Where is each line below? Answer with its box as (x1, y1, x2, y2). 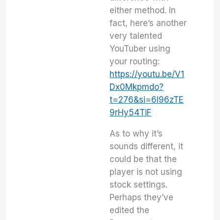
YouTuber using (110, 43, 171, 54)
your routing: (110, 56, 160, 66)
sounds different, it (110, 141, 184, 151)
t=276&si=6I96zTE (110, 94, 184, 105)
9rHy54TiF (110, 107, 152, 117)
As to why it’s (110, 128, 163, 138)
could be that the (110, 154, 177, 164)
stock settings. (110, 179, 168, 190)
